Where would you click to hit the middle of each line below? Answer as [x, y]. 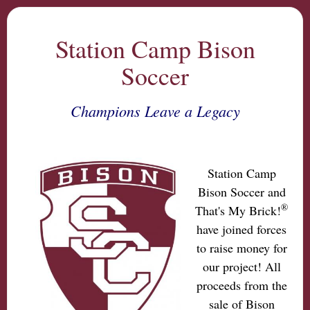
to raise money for [241, 248]
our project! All [241, 266]
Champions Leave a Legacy [155, 111]
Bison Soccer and [241, 192]
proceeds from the [241, 285]
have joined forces [241, 229]
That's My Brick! [238, 210]
